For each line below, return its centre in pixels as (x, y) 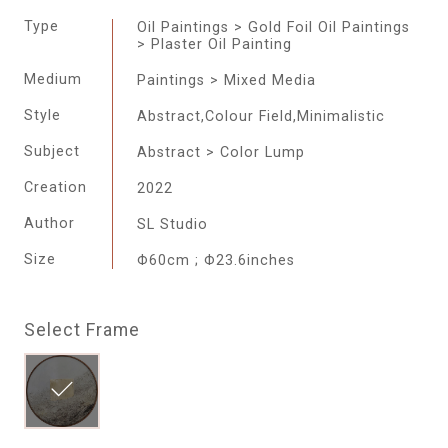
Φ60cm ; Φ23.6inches (216, 260)
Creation (55, 187)
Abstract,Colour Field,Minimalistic (261, 115)
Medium (52, 78)
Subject (51, 151)
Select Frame (81, 330)
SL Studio (173, 224)
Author (49, 223)
